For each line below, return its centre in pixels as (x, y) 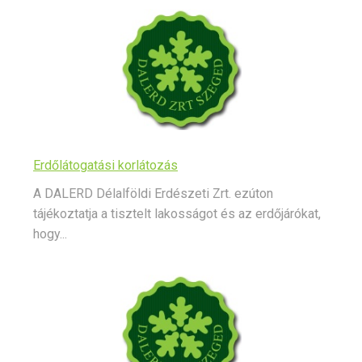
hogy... (50, 234)
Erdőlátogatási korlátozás (105, 166)
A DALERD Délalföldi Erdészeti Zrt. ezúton (153, 194)
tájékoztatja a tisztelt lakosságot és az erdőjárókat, (177, 214)
